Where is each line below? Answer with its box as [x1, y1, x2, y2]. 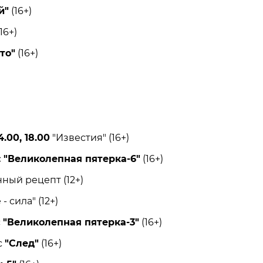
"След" [4, 238, 39, 249]
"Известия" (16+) [49, 132, 129, 144]
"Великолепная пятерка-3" [2, 217, 139, 228]
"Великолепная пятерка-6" [3, 153, 140, 165]
